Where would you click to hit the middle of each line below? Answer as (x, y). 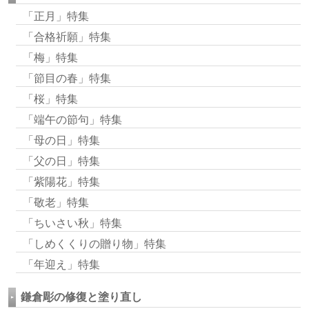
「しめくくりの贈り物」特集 (94, 243)
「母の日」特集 (61, 140)
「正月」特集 (56, 16)
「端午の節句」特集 (72, 119)
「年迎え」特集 (61, 264)
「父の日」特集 (61, 161)
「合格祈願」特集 (67, 37)
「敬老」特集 (56, 202)
